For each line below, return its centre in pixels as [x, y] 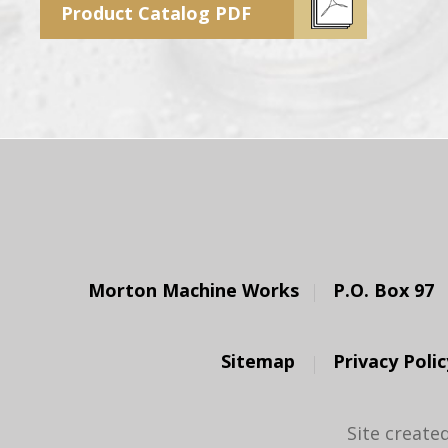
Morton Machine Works [193, 289]
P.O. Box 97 [383, 289]
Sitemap [257, 360]
